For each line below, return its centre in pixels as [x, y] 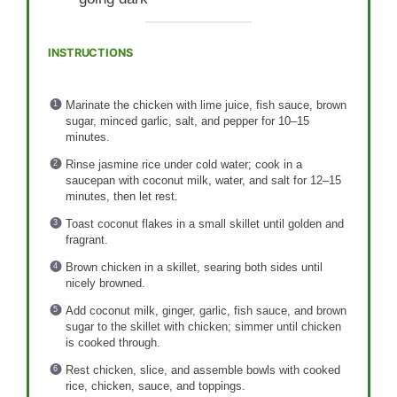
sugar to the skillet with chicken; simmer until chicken [203, 326]
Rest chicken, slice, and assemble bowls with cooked [202, 370]
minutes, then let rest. [121, 196]
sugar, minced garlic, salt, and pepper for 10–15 [187, 121]
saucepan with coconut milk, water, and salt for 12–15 [203, 180]
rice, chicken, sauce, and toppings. [155, 385]
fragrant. [86, 239]
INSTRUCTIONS [90, 53]
